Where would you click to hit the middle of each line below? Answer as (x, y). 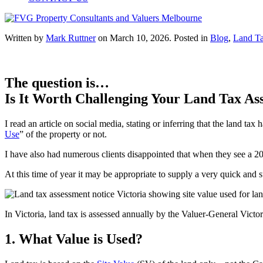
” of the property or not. (63, 134)
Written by (25, 38)
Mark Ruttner (71, 38)
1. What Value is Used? (74, 239)
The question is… (57, 82)
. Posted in (190, 38)
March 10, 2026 (139, 38)
